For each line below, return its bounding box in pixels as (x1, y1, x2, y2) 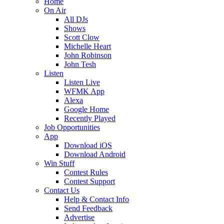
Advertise (64, 213, 94, 221)
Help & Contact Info (64, 195, 129, 203)
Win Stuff (44, 159, 74, 167)
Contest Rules (64, 168, 108, 176)
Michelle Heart (64, 42, 111, 50)
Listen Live (64, 78, 100, 86)
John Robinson (64, 51, 111, 59)
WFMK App (64, 87, 104, 95)
